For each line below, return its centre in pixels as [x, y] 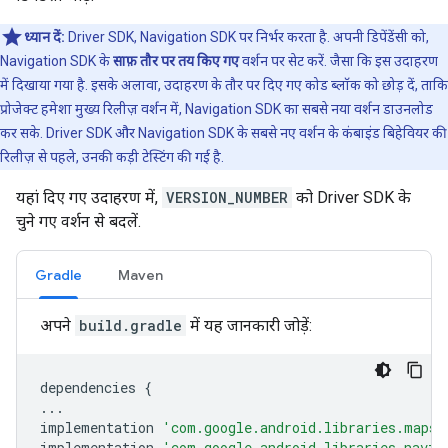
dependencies [88, 387]
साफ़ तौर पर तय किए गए [176, 61]
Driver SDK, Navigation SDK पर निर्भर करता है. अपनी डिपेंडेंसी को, [247, 37]
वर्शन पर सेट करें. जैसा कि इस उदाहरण [338, 61]
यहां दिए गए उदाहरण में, [89, 197]
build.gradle [130, 325]
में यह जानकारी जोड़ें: [249, 325]
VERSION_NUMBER [227, 197]
